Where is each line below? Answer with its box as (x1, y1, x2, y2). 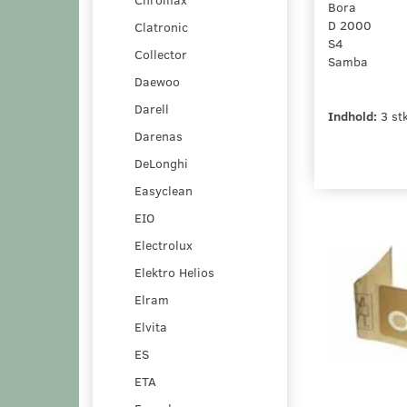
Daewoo (134, 72, 180, 90)
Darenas (134, 126, 183, 144)
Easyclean (134, 181, 193, 199)
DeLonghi (134, 154, 188, 172)
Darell (134, 99, 169, 117)
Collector (134, 45, 187, 63)
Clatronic (134, 17, 188, 35)
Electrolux (134, 235, 193, 253)
